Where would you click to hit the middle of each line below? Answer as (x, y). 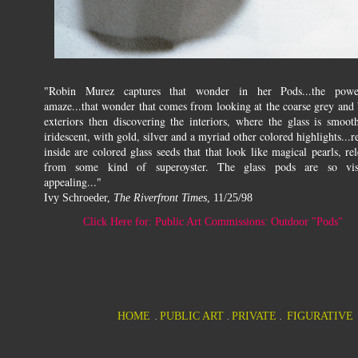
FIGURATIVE (320, 316)
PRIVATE (256, 316)
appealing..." (73, 182)
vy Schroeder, (81, 198)
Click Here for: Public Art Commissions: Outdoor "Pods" (213, 222)
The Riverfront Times (160, 198)
